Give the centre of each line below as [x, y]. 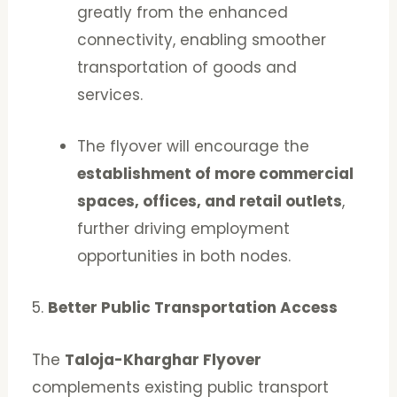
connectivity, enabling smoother [202, 39]
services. [110, 94]
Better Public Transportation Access [193, 308]
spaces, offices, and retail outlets [210, 202]
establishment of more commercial [216, 174]
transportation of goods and [187, 67]
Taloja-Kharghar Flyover [163, 359]
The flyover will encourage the [194, 147]
